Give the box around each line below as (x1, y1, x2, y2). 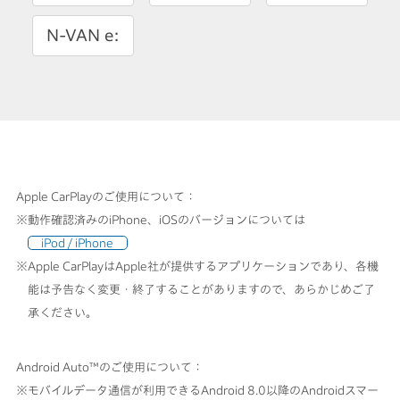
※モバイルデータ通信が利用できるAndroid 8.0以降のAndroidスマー (15, 384, 379, 397)
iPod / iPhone (41, 236, 114, 249)
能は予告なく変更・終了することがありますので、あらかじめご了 (28, 282, 376, 296)
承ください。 (28, 305, 98, 319)
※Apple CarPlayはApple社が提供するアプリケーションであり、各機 (15, 259, 379, 272)
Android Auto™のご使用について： (15, 361, 204, 374)
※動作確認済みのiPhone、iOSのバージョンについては (15, 212, 305, 226)
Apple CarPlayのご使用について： (15, 189, 196, 203)
